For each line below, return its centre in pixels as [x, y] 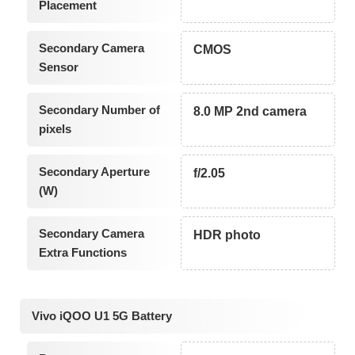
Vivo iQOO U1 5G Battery [102, 316]
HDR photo [227, 235]
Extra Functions [82, 253]
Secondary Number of [99, 110]
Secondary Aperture [94, 172]
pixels [55, 129]
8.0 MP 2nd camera [250, 112]
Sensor [58, 67]
